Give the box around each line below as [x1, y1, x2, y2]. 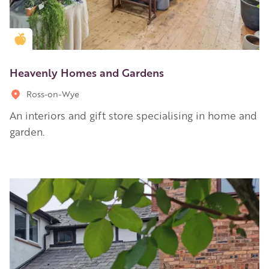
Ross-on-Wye [26, 88, 79, 99]
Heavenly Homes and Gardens [10, 64, 164, 79]
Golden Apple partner [30, 34, 104, 44]
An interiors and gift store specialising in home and [10, 108, 257, 122]
